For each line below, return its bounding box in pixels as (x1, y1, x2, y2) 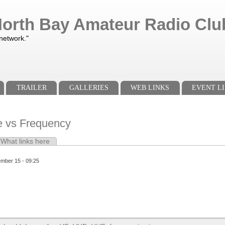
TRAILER (16, 84, 47, 92)
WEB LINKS (131, 84, 170, 92)
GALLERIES (69, 84, 108, 92)
